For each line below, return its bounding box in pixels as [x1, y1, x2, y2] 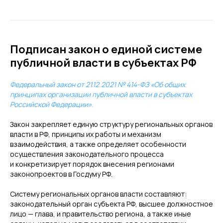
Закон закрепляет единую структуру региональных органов [10, 119, 213, 129]
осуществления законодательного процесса [10, 149, 164, 159]
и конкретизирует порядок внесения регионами [10, 159, 174, 169]
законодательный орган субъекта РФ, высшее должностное [10, 199, 213, 209]
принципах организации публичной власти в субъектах [10, 90, 192, 99]
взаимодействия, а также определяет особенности [10, 139, 186, 149]
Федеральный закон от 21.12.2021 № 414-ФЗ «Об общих [10, 80, 185, 89]
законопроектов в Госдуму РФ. [10, 169, 112, 179]
